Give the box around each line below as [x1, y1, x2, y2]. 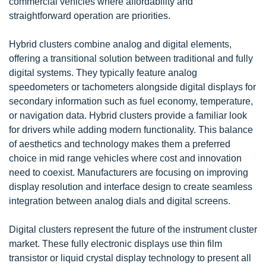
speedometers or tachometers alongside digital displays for [9, 81, 256, 92]
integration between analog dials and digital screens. [9, 195, 230, 206]
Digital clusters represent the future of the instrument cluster [9, 224, 257, 235]
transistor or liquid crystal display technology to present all [9, 252, 251, 263]
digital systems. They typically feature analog [9, 67, 197, 78]
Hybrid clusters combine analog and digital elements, [9, 39, 232, 49]
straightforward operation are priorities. [9, 10, 170, 21]
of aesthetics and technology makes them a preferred [9, 138, 230, 149]
